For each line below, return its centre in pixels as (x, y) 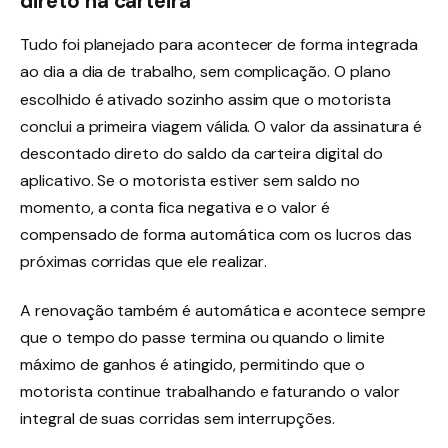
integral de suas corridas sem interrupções (176, 418)
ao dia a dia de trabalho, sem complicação (174, 72)
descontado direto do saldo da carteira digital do (201, 154)
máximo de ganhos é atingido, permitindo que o (192, 364)
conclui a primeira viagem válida (134, 127)
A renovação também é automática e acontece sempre (223, 310)
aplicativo (55, 181)
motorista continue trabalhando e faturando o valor (210, 391)
